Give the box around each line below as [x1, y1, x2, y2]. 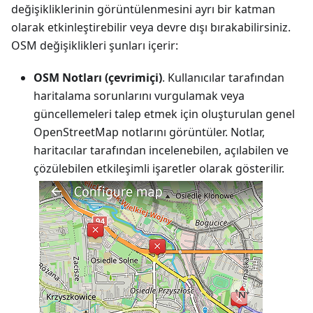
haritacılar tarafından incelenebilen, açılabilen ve [34, 142, 289, 158]
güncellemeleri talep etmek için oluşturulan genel [34, 105, 295, 122]
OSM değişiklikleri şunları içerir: [11, 37, 178, 53]
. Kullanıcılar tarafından [162, 69, 284, 85]
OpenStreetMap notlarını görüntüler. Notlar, [34, 124, 265, 140]
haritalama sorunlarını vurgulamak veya [34, 87, 245, 103]
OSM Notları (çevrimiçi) [34, 69, 162, 85]
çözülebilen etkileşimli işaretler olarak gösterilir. [34, 160, 284, 176]
